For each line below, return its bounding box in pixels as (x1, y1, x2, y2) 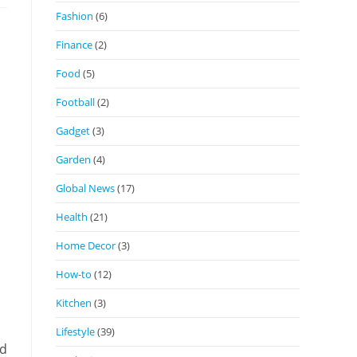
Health (56, 209, 88, 224)
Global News (56, 180, 115, 195)
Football (56, 94, 95, 109)
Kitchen (56, 295, 92, 310)
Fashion (56, 8, 93, 23)
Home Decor (56, 237, 116, 253)
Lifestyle (56, 324, 95, 339)
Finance (56, 37, 92, 52)
